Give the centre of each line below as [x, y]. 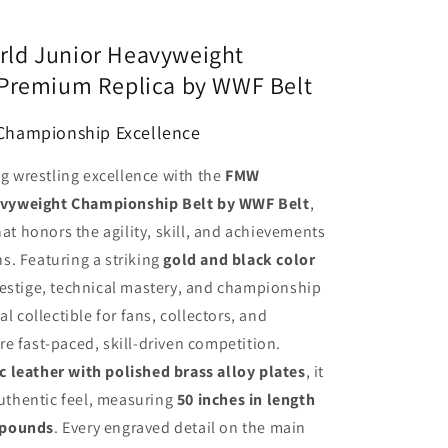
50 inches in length [246, 400]
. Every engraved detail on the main [180, 428]
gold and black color [239, 260]
